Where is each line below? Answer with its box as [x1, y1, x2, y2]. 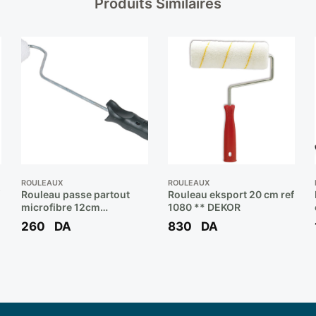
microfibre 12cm [20, 201, 100, 214]
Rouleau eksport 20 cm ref [167, 188, 294, 201]
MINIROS [20, 226, 63, 239]
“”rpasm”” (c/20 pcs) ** [20, 214, 135, 226]
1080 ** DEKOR [167, 201, 241, 214]
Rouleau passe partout [20, 188, 130, 201]
